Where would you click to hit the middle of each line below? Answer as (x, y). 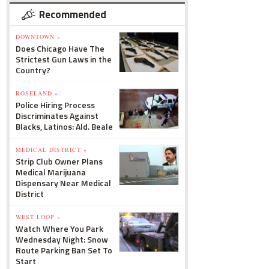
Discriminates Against (57, 116)
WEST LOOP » (38, 217)
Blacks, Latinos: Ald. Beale (64, 126)
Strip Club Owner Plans (59, 161)
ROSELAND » (37, 93)
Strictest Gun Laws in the (64, 59)
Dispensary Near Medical (63, 183)
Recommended (73, 14)
